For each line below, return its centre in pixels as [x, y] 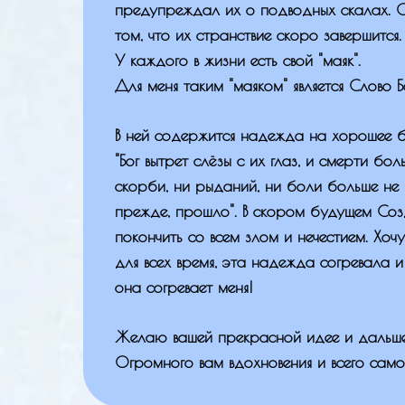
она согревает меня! [184, 287]
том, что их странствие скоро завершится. [258, 34]
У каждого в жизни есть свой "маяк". [238, 60]
